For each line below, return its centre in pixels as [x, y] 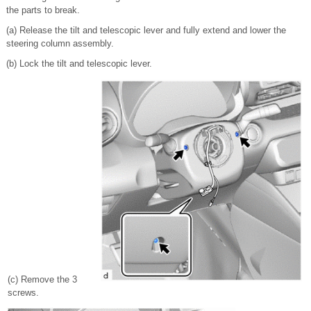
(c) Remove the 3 [42, 279]
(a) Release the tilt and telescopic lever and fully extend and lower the [146, 30]
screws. [23, 293]
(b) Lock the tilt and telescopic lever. [79, 64]
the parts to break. [43, 10]
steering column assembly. [60, 43]
